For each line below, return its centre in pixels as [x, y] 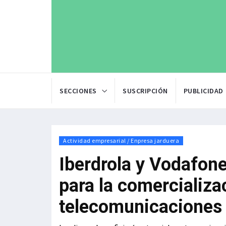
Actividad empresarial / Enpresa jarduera [121, 141]
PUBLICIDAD [203, 91]
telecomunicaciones [140, 207]
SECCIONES [78, 91]
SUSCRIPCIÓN [145, 91]
